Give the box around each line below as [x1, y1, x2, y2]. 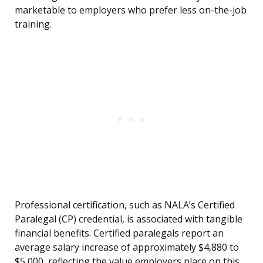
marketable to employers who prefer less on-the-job [15, 4, 247, 17]
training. [15, 18, 52, 31]
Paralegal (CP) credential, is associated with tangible [15, 213, 242, 226]
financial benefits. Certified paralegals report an [15, 227, 224, 240]
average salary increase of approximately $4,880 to [15, 241, 239, 254]
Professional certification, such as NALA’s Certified [15, 198, 235, 212]
